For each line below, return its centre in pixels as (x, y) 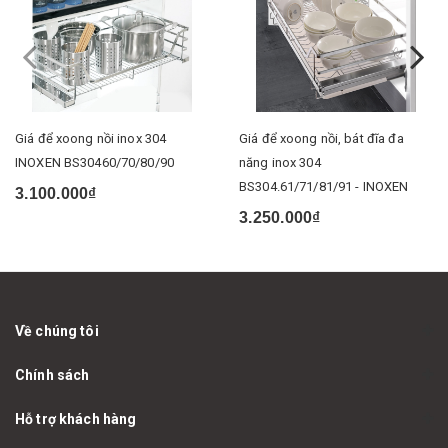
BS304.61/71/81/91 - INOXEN (324, 187)
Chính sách (52, 375)
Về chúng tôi (57, 331)
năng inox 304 (280, 163)
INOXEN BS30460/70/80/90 (94, 163)
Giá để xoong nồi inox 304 (91, 139)
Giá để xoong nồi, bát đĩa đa (321, 139)
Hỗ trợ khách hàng (76, 419)
